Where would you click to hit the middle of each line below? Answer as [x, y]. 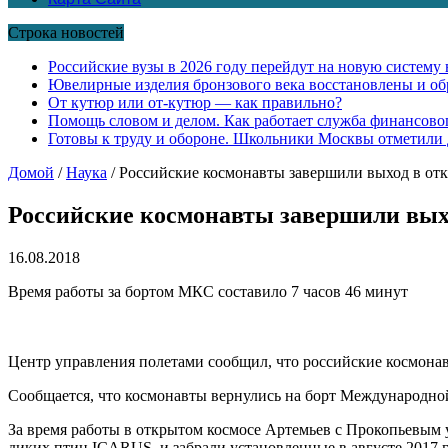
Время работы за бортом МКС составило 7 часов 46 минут [208, 291]
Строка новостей [66, 32]
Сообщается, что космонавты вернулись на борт [174, 395]
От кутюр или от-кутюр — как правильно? [195, 102]
